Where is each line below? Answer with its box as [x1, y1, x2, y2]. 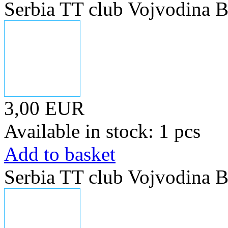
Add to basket [4, 143, 116, 165]
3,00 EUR [4, 97, 84, 119]
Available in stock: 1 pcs [4, 120, 201, 142]
